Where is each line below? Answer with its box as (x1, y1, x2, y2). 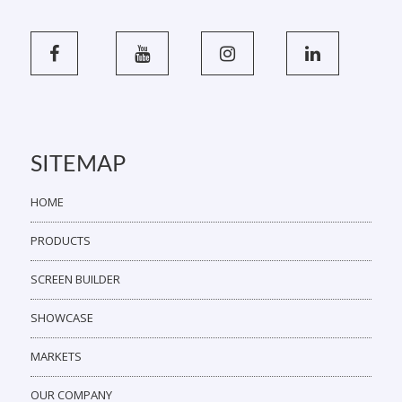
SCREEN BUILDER (30, 271, 120, 288)
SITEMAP (30, 149, 126, 177)
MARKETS (30, 348, 82, 365)
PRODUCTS (30, 232, 91, 249)
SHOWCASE (30, 310, 93, 327)
